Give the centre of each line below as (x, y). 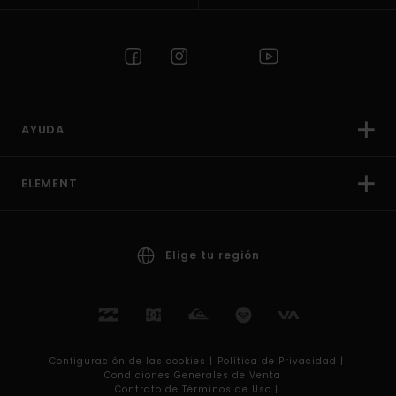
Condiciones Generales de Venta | (198, 375)
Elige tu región (212, 255)
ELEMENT (49, 183)
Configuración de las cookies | (133, 361)
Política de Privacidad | (282, 361)
